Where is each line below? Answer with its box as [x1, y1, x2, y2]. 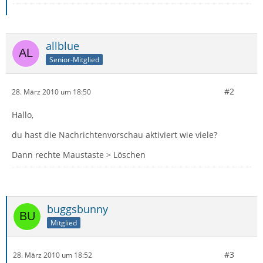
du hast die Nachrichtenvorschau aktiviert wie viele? [12, 129, 217, 140]
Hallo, [12, 109, 33, 120]
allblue [46, 39, 79, 53]
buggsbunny [47, 202, 108, 216]
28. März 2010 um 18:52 [13, 249, 92, 260]
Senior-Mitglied [49, 54, 99, 65]
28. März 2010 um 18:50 [12, 86, 91, 97]
